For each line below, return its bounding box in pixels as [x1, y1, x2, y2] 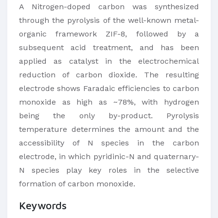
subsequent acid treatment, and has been [19, 43, 199, 52]
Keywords [19, 199, 67, 212]
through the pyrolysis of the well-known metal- [19, 16, 199, 25]
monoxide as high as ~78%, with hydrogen [19, 97, 199, 107]
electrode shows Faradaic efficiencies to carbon [19, 84, 199, 93]
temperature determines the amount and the [19, 125, 199, 134]
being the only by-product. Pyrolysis [19, 111, 199, 120]
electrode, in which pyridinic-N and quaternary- [19, 152, 199, 161]
